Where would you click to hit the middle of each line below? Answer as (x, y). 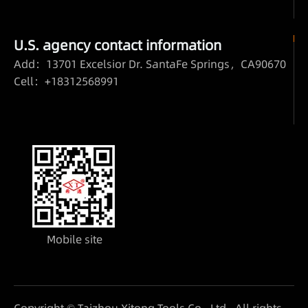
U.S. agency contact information (118, 46)
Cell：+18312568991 (66, 81)
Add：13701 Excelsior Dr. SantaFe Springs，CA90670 (150, 64)
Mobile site (74, 240)
